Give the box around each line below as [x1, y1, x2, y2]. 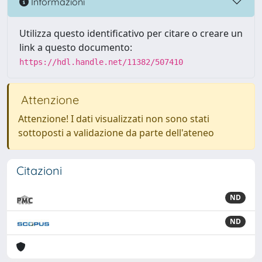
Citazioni [16, 163, 62, 178]
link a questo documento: [19, 41, 132, 54]
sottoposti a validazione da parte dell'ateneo [18, 126, 214, 139]
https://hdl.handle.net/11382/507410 [19, 57, 183, 67]
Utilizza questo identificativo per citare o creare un [19, 27, 243, 40]
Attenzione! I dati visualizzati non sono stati [18, 112, 209, 125]
